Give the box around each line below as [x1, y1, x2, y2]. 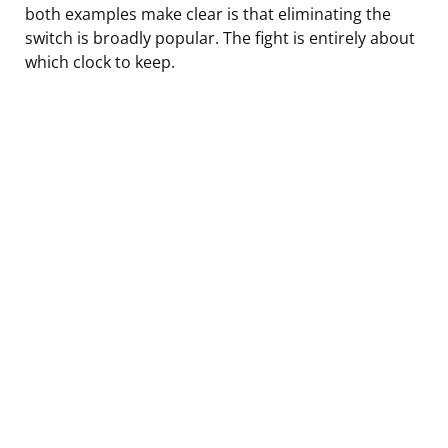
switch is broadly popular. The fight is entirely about [25, 26, 415, 49]
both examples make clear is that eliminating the [25, 2, 391, 25]
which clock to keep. [25, 50, 175, 73]
